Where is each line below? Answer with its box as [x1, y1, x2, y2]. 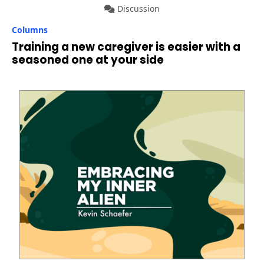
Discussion [115, 3, 160, 15]
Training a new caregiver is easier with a [12, 39, 240, 55]
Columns [12, 24, 48, 36]
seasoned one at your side [12, 52, 164, 68]
